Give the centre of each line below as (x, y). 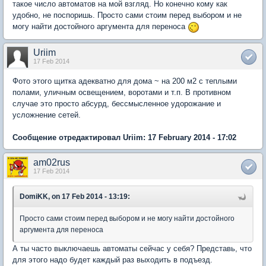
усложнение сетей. (47, 115)
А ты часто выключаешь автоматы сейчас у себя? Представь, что (132, 248)
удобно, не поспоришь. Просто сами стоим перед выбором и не (127, 15)
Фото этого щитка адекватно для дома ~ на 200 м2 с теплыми (125, 81)
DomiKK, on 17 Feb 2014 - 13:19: (75, 196)
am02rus (52, 162)
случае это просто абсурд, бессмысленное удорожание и (117, 103)
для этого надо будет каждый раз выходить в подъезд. (113, 259)
